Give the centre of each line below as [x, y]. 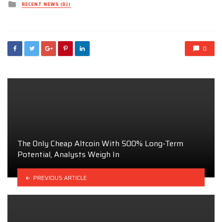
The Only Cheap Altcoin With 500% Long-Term [100, 143]
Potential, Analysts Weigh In [68, 154]
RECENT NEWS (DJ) [46, 5]
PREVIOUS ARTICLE [60, 177]
